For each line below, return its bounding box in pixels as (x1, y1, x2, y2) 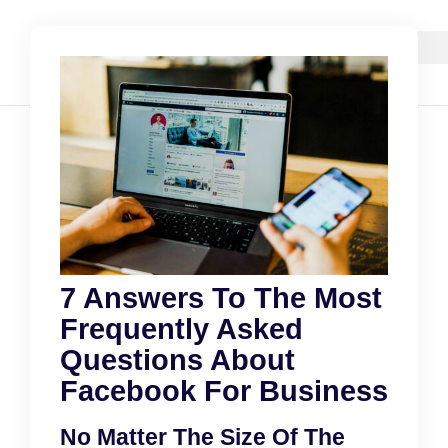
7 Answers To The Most (60, 281, 382, 314)
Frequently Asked (60, 312, 303, 345)
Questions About (60, 343, 295, 376)
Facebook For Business (60, 374, 388, 407)
